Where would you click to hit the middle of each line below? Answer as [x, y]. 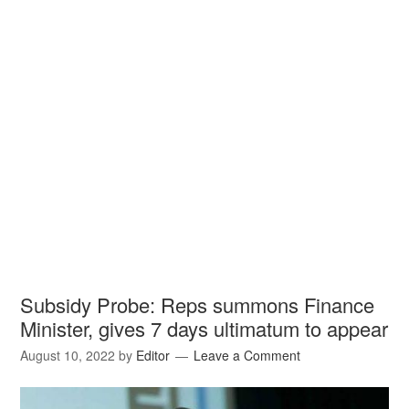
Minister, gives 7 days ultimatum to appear [204, 328]
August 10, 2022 [68, 355]
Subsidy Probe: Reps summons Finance [198, 304]
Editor [153, 355]
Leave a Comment [247, 355]
